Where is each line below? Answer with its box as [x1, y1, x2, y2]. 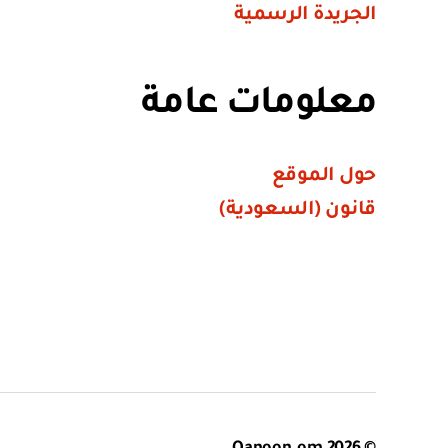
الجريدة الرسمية [234, 5, 376, 26]
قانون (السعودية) [219, 200, 376, 221]
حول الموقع [271, 166, 376, 187]
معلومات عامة [140, 86, 376, 126]
